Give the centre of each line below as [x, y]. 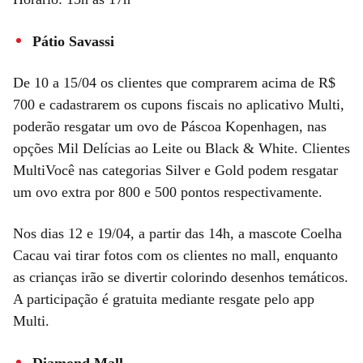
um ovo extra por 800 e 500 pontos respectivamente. [168, 192]
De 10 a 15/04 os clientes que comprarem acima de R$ [174, 82]
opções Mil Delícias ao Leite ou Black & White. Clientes [181, 148]
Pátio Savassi [73, 41]
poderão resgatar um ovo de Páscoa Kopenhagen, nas [170, 126]
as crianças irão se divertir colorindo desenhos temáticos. [181, 277]
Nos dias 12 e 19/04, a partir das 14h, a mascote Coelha [177, 233]
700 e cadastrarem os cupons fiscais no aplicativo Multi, [179, 104]
